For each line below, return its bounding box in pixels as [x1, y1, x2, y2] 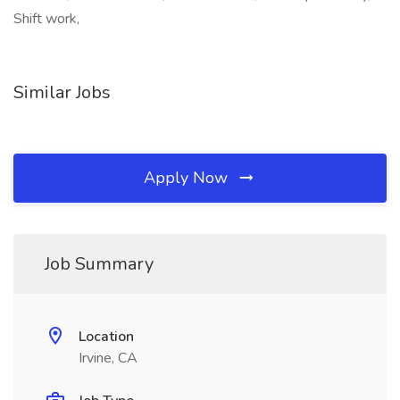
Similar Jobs [13, 80, 111, 104]
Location [79, 327, 134, 346]
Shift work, [13, 9, 79, 29]
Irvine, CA [79, 348, 137, 368]
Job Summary [45, 252, 154, 276]
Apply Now [144, 167, 232, 188]
